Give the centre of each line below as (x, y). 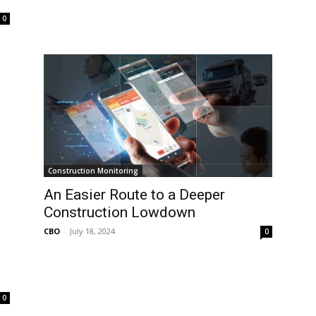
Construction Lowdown (120, 212)
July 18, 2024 (92, 231)
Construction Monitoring (93, 170)
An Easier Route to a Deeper (134, 194)
